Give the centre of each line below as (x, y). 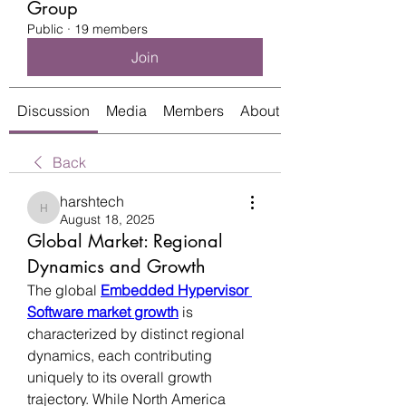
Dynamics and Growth (116, 266)
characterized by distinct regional (136, 333)
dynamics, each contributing (120, 355)
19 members (111, 29)
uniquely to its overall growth (120, 377)
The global (64, 290)
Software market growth (103, 311)
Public (45, 29)
